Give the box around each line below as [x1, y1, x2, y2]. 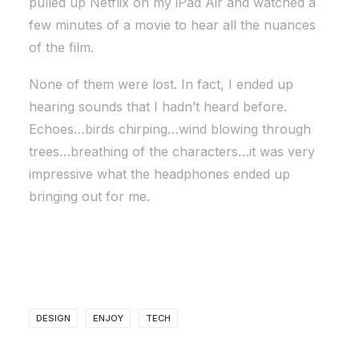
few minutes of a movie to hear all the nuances [29, 17, 316, 33]
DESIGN [36, 313, 71, 324]
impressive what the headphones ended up [29, 166, 290, 182]
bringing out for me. [29, 188, 150, 204]
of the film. [29, 39, 94, 55]
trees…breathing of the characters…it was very [29, 143, 315, 159]
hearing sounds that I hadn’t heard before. [29, 99, 287, 115]
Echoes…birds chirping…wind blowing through [29, 121, 311, 137]
